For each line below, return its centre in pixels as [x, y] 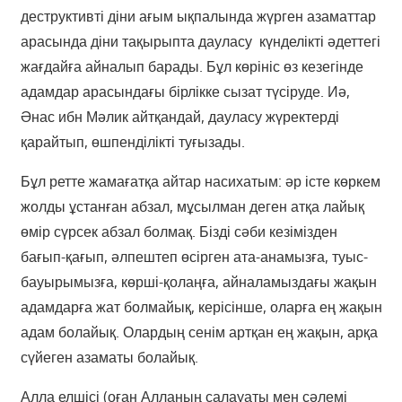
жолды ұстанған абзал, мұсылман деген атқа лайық [192, 207]
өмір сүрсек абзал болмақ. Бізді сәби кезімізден [179, 232]
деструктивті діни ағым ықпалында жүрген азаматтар [198, 17]
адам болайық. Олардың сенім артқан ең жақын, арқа [199, 332]
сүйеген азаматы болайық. [109, 358]
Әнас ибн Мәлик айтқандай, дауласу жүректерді [179, 117]
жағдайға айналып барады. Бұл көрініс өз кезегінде [192, 67]
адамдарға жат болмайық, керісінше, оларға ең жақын [201, 307]
